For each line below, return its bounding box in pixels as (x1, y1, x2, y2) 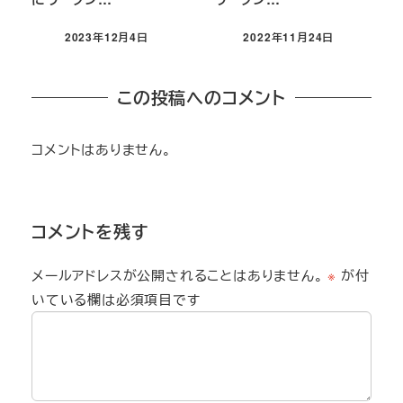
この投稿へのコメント (117, 85, 286, 111)
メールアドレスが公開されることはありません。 (31, 264, 324, 284)
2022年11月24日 (243, 28, 335, 45)
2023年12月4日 (64, 28, 148, 45)
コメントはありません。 (31, 139, 172, 159)
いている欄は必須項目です (31, 289, 201, 309)
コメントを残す (31, 218, 148, 244)
